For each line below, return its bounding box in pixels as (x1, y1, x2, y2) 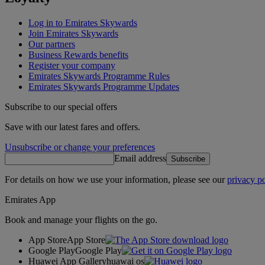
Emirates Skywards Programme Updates (28, 81, 179, 92)
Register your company (28, 60, 115, 70)
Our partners (28, 38, 75, 49)
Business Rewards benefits (28, 49, 128, 60)
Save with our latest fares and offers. (5, 121, 140, 132)
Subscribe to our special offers (5, 101, 117, 112)
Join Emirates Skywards (28, 28, 118, 38)
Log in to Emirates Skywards (28, 17, 137, 28)
